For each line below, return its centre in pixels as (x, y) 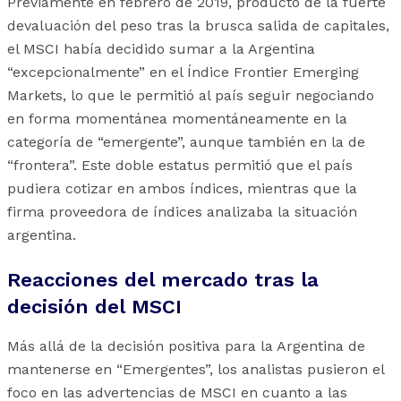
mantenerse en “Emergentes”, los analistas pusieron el (196, 370)
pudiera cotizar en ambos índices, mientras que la (182, 189)
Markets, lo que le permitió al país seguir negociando (191, 96)
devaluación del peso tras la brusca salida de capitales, (198, 26)
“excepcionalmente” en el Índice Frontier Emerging (183, 73)
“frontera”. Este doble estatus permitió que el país (180, 166)
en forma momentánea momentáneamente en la (177, 119)
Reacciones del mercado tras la (163, 280)
